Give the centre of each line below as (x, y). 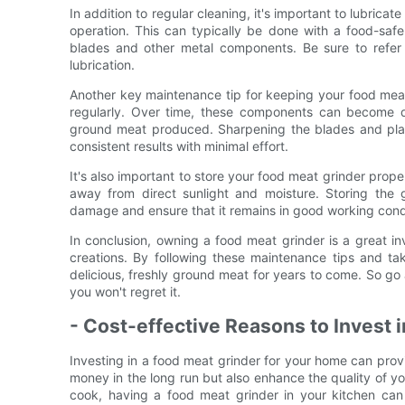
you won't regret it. (125, 291)
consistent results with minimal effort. (179, 146)
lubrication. (102, 64)
